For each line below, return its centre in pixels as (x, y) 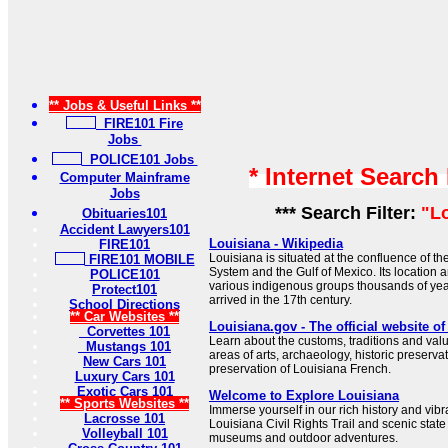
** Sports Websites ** (124, 403)
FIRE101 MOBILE (139, 259)
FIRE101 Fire (139, 123)
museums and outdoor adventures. (303, 438)
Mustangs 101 (124, 346)
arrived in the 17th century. (280, 300)
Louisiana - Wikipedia (276, 243)
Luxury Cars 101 (124, 376)
